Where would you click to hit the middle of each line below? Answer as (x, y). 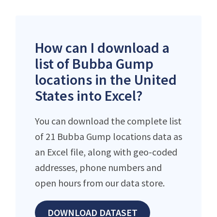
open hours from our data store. (100, 183)
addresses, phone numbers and (98, 167)
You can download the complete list (108, 121)
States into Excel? (89, 95)
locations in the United (106, 79)
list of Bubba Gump (94, 63)
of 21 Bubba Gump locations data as (108, 136)
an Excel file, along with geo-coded (106, 152)
